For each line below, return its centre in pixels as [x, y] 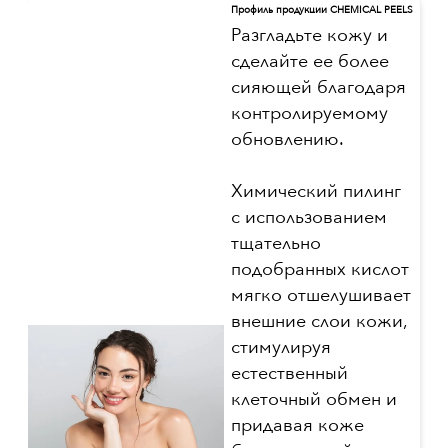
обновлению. [287, 139]
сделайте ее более [310, 61]
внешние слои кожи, [319, 321]
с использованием [309, 217]
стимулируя [281, 347]
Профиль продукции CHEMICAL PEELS [322, 10]
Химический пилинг [316, 191]
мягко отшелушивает [321, 295]
